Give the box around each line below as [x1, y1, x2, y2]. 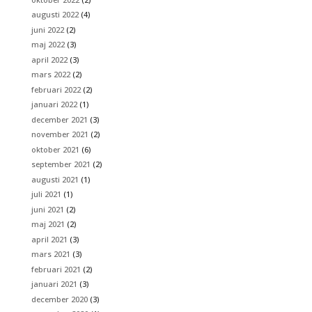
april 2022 [31, 54, 68, 65]
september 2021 [31, 159, 91, 170]
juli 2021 [31, 189, 61, 200]
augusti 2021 [31, 173, 79, 185]
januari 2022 [31, 99, 77, 110]
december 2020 [31, 293, 88, 304]
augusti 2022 [31, 9, 79, 20]
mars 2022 [31, 69, 70, 80]
